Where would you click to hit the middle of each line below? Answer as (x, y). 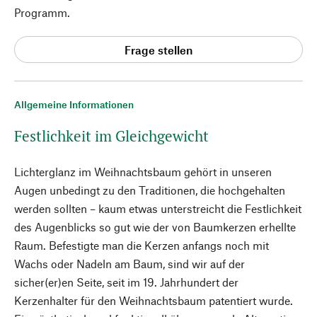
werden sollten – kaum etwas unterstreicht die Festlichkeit (158, 208)
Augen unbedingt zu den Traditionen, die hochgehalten (150, 190)
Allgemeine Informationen (74, 104)
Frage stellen (158, 50)
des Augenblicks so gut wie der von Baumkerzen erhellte (155, 227)
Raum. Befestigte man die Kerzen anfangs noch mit (142, 245)
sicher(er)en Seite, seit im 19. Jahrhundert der (126, 282)
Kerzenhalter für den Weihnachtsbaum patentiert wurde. (154, 300)
